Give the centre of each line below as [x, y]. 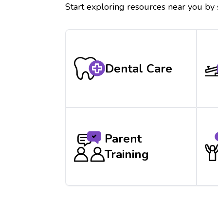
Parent [123, 138]
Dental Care [139, 68]
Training [127, 154]
